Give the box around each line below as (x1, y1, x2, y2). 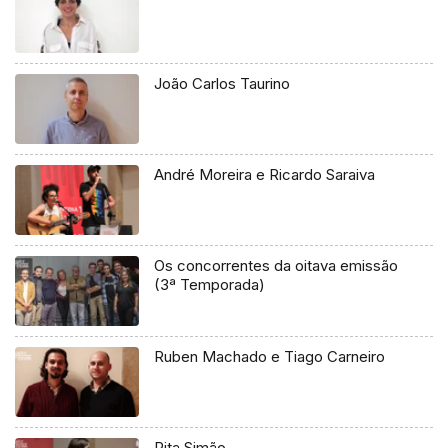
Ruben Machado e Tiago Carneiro (154, 346, 386, 366)
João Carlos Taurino (154, 74, 291, 94)
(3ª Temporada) (154, 274, 266, 294)
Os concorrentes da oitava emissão (154, 255, 399, 275)
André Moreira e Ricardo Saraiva (154, 165, 376, 185)
